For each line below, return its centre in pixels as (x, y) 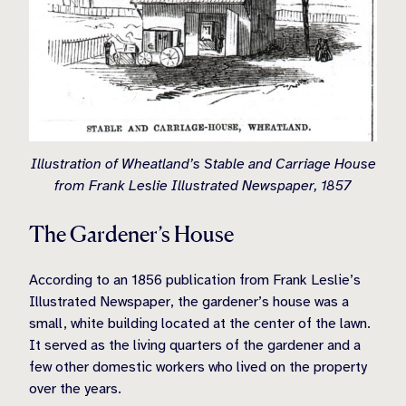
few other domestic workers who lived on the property (198, 367)
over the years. (75, 388)
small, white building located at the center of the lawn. (200, 323)
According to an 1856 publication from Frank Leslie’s (195, 280)
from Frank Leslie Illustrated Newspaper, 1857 (203, 185)
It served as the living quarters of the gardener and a (195, 345)
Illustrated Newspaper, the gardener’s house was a (189, 301)
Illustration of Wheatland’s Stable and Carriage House (203, 164)
